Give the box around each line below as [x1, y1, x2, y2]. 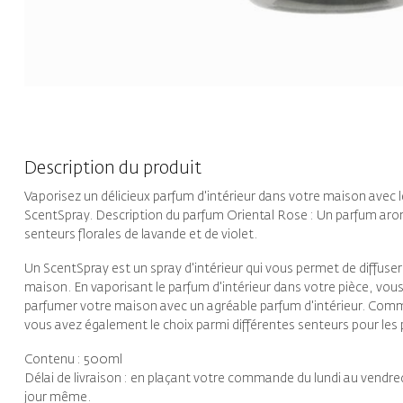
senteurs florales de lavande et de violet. [24, 228, 257, 241]
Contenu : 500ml [24, 353, 122, 366]
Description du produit [24, 159, 201, 177]
